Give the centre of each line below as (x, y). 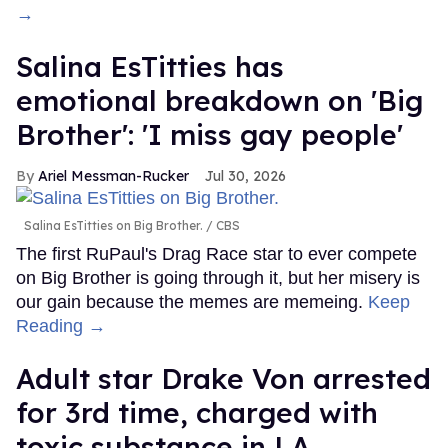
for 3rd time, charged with (197, 412)
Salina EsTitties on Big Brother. (113, 225)
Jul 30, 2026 (245, 176)
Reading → (61, 325)
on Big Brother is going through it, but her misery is (218, 277)
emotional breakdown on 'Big (219, 101)
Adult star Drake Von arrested (223, 378)
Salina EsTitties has (150, 67)
